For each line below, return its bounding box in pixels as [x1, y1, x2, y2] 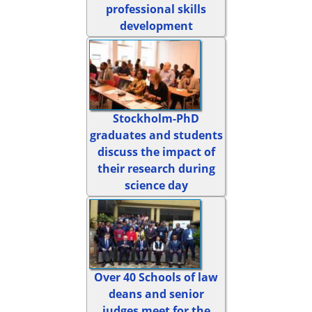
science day [124, 177, 188, 193]
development [119, 17, 193, 33]
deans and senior [108, 286, 204, 302]
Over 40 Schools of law [94, 270, 218, 286]
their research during [97, 160, 215, 176]
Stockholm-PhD [113, 110, 199, 126]
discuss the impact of [97, 143, 215, 159]
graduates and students [89, 127, 223, 143]
